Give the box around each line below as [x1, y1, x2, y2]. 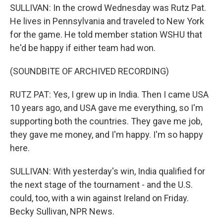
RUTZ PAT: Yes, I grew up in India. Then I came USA [10, 89, 209, 100]
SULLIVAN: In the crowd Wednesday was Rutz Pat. [10, 2, 206, 13]
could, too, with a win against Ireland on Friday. [10, 193, 189, 203]
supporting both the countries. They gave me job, [10, 116, 202, 126]
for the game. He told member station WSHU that [10, 29, 202, 40]
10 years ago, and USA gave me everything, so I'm [10, 103, 203, 113]
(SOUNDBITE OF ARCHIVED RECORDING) [10, 66, 169, 76]
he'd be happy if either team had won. [10, 43, 156, 53]
